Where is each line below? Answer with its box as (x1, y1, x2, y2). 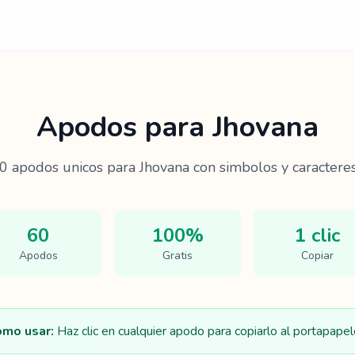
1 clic (294, 223, 340, 248)
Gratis (162, 248, 193, 263)
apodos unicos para (8, 158, 139, 177)
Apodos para (36, 108, 212, 147)
